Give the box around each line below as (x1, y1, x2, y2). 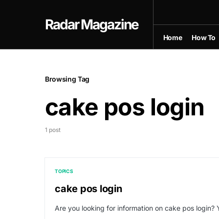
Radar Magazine (45, 16, 138, 33)
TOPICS (55, 168, 73, 174)
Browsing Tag (45, 75, 89, 83)
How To (192, 33, 216, 42)
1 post (45, 126, 61, 133)
